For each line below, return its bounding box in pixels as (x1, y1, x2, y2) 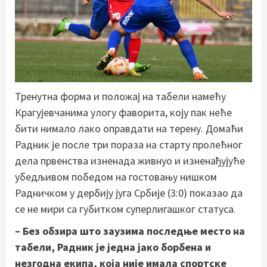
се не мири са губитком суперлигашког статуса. (15, 201, 236, 216)
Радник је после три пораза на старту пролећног (15, 137, 243, 151)
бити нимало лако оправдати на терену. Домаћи (15, 121, 243, 135)
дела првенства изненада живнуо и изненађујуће (15, 153, 245, 167)
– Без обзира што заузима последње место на (15, 223, 245, 238)
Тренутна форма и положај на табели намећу (15, 89, 226, 103)
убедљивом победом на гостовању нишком (15, 169, 217, 184)
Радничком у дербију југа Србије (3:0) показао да (15, 185, 243, 200)
